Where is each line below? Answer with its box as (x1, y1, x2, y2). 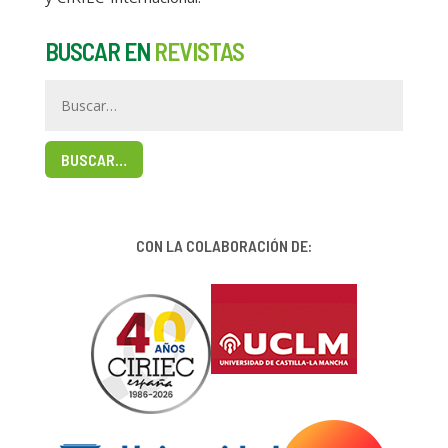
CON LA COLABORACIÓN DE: (135, 235, 312, 255)
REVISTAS (153, 36, 244, 67)
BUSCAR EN (44, 36, 154, 67)
